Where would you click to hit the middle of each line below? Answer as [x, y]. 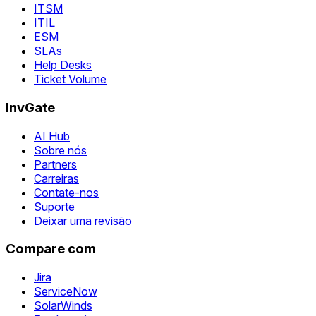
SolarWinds [63, 305]
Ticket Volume [70, 79]
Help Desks [63, 65]
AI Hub [52, 136]
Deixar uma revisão [83, 220]
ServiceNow [66, 291]
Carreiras [56, 178]
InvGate [30, 107]
